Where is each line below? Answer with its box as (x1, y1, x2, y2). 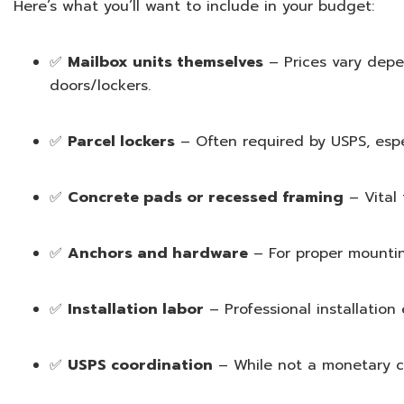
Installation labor (68, 298, 205, 320)
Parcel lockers (68, 131, 176, 152)
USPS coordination (68, 354, 214, 376)
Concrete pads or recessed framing (68, 187, 344, 208)
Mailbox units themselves (68, 51, 264, 73)
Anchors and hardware (68, 243, 249, 264)
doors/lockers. (50, 75, 151, 96)
